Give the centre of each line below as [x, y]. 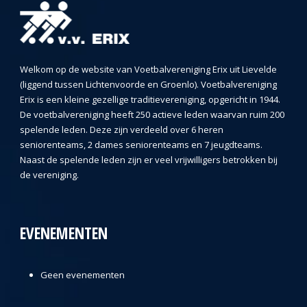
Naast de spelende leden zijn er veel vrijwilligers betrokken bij [149, 160]
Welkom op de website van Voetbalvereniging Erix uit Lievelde [148, 70]
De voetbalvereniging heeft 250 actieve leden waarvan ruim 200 [152, 115]
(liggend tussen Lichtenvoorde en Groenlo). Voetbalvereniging [148, 85]
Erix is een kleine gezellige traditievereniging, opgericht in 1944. [150, 100]
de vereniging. [49, 175]
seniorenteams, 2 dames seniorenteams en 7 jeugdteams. [141, 145]
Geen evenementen [83, 275]
